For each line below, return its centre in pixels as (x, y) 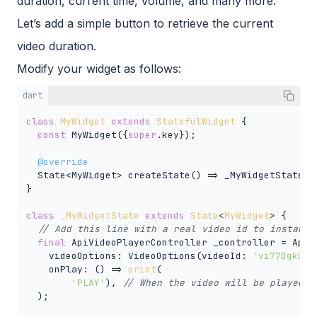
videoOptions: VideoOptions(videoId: (139, 255)
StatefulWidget (196, 121)
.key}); (176, 134)
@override (63, 161)
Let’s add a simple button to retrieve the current (145, 23)
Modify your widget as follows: (99, 68)
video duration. (57, 46)
